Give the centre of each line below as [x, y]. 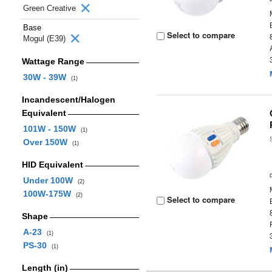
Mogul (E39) [46, 39]
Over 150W [47, 142]
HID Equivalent [52, 165]
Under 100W [50, 180]
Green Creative [51, 8]
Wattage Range [53, 61]
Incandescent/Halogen [68, 100]
